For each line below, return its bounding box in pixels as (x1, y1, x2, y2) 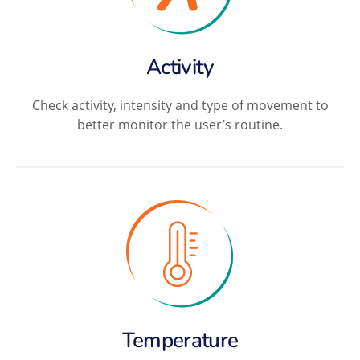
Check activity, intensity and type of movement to (31, 96, 329, 113)
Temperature (121, 325, 239, 354)
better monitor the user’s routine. (77, 115, 283, 133)
